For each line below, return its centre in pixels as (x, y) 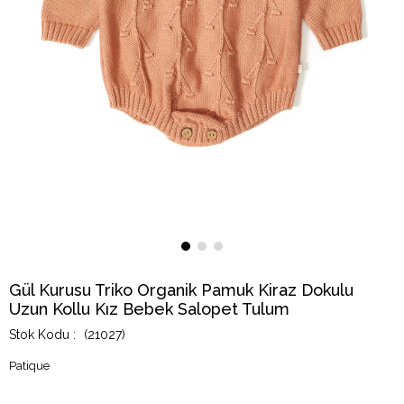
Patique (29, 366)
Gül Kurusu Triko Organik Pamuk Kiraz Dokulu (181, 290)
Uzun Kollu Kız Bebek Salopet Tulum (149, 309)
